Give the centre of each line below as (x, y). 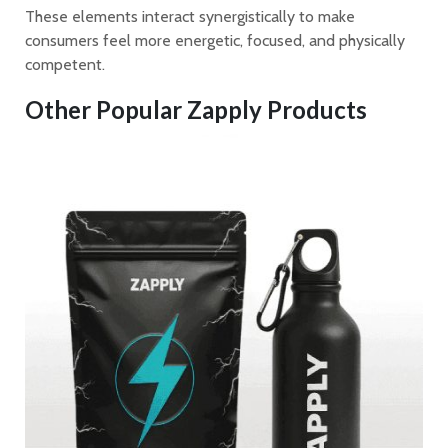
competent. (65, 64)
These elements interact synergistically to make (190, 16)
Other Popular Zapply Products (196, 109)
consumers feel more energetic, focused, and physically (215, 40)
